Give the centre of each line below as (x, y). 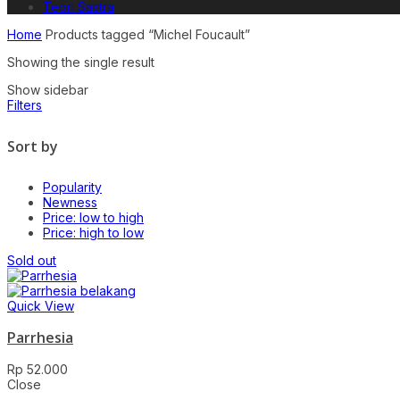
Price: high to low (93, 233)
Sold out (32, 261)
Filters (25, 105)
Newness (70, 203)
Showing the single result (81, 62)
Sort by (33, 146)
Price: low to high (93, 218)
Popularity (72, 187)
